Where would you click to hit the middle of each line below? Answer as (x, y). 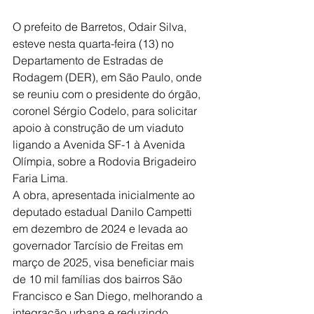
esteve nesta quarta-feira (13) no (95, 43)
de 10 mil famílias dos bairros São (99, 279)
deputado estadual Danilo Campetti (104, 211)
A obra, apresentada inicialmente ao (105, 194)
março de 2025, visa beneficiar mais (105, 262)
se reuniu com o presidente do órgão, (108, 94)
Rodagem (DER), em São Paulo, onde (109, 77)
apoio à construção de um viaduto (100, 127)
